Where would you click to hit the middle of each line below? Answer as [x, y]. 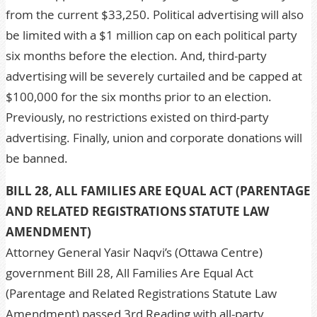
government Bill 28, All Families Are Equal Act [129, 273]
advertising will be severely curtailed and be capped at [154, 76]
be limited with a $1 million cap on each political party [151, 35]
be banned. [37, 158]
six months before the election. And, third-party [136, 56]
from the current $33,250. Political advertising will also [155, 15]
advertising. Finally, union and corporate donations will [154, 138]
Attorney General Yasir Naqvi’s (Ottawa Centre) [134, 252]
